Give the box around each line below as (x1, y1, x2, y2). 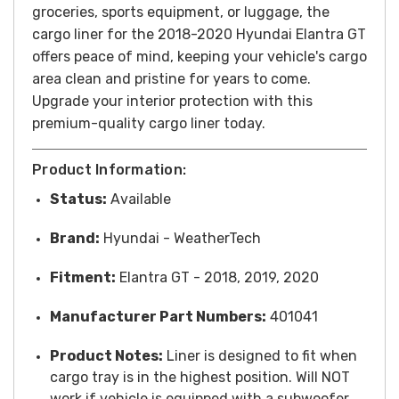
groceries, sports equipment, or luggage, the (32, 3, 330, 20)
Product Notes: (50, 346, 163, 364)
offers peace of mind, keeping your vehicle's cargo (32, 47, 367, 65)
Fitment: (50, 268, 116, 286)
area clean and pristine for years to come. (32, 69, 311, 87)
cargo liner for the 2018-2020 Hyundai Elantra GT (32, 25, 366, 43)
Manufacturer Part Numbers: (50, 307, 266, 325)
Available (107, 190, 171, 208)
